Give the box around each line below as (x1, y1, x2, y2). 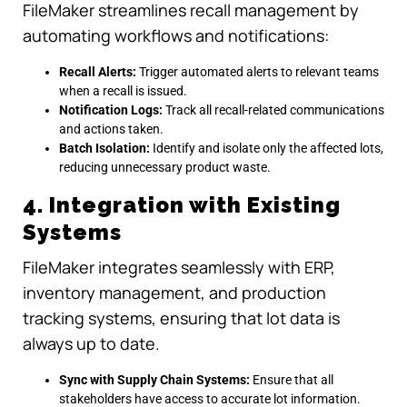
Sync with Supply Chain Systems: (59, 372, 250, 388)
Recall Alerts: (59, 64, 136, 79)
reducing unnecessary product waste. (59, 159, 271, 174)
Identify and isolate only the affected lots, (150, 140, 383, 155)
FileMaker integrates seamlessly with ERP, (23, 256, 335, 279)
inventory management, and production (23, 282, 326, 304)
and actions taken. (59, 121, 164, 136)
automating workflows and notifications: (23, 24, 329, 46)
